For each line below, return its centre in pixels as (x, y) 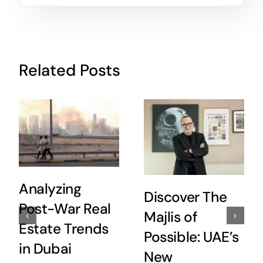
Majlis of (171, 218)
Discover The (185, 198)
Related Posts (69, 70)
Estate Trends (63, 229)
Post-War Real (65, 209)
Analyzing (50, 189)
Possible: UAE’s (191, 237)
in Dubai (45, 249)
